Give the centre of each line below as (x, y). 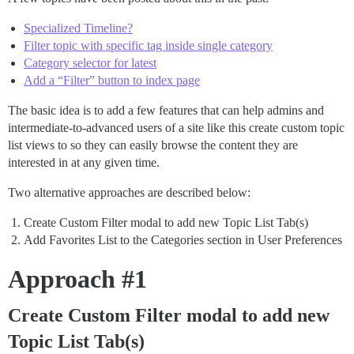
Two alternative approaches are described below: (129, 193)
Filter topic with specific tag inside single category (148, 46)
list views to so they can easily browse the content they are (153, 145)
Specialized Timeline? (78, 28)
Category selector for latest (90, 63)
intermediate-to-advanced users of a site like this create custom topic (176, 128)
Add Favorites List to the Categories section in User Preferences (183, 240)
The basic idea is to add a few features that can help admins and (166, 111)
